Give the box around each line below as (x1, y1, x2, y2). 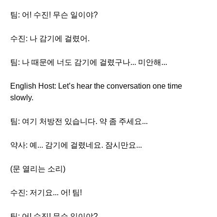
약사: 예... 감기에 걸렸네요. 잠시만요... (10, 141, 142, 149)
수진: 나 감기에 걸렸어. (10, 34, 90, 43)
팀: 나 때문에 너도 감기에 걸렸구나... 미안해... (10, 58, 167, 66)
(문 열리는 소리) (10, 165, 65, 173)
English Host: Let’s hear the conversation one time (10, 82, 182, 90)
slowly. (10, 93, 33, 102)
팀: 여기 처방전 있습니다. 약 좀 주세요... (10, 117, 148, 125)
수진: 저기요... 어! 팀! (10, 188, 82, 197)
